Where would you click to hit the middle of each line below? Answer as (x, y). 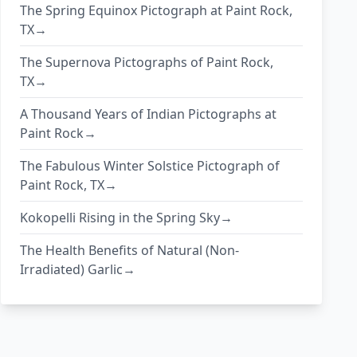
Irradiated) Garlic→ (78, 270)
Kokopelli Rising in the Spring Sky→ (127, 218)
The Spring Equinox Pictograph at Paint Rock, (157, 11)
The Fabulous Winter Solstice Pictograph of (150, 166)
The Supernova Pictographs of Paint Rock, (147, 63)
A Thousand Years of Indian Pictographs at (149, 114)
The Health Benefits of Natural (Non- (130, 251)
